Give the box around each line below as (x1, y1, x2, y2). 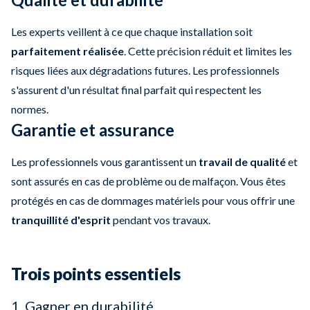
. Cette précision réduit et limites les (124, 44, 292, 58)
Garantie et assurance (11, 120, 174, 140)
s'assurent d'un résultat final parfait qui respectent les (11, 83, 262, 97)
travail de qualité (197, 155, 286, 169)
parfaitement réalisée (11, 44, 124, 58)
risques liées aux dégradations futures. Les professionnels (11, 64, 280, 77)
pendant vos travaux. (111, 213, 210, 227)
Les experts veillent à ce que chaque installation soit (11, 25, 253, 39)
